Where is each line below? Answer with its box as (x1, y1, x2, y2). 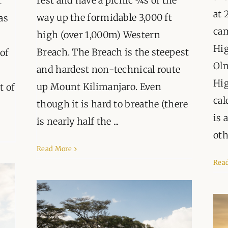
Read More (37, 145, 72, 154)
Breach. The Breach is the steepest (37, 46, 189, 59)
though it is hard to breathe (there (37, 98, 188, 110)
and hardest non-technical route (37, 64, 181, 76)
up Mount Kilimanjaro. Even (37, 81, 161, 93)
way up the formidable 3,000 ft (37, 12, 173, 24)
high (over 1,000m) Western (37, 29, 160, 41)
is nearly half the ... (37, 116, 119, 128)
